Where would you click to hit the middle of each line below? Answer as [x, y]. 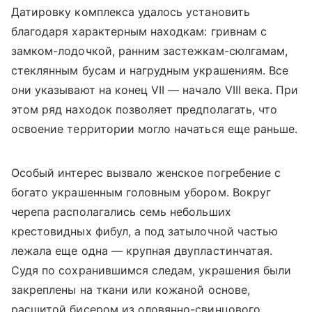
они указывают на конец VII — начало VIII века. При [155, 89]
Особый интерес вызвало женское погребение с [146, 172]
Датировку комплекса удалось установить [131, 11]
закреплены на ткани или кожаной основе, [131, 289]
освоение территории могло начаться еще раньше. [155, 128]
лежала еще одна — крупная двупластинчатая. [142, 250]
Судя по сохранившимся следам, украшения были [151, 270]
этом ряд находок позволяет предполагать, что [145, 109]
